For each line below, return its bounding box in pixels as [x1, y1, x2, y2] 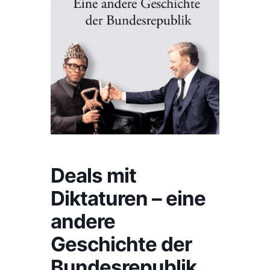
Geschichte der [51, 231, 192, 256]
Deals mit [51, 163, 136, 187]
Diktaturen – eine [51, 186, 206, 210]
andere [51, 209, 115, 233]
